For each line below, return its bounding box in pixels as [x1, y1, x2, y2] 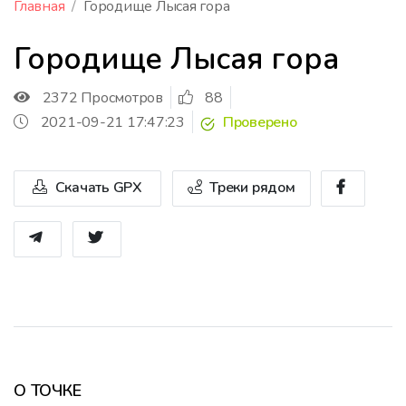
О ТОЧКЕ [14, 379, 82, 401]
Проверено [218, 112, 297, 133]
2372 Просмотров [42, 87, 163, 108]
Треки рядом [206, 177, 295, 198]
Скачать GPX [51, 177, 142, 198]
